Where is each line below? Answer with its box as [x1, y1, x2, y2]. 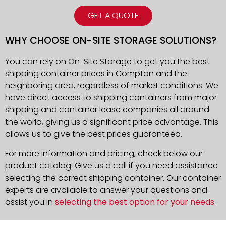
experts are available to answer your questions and [5, 184, 207, 196]
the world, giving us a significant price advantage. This [5, 116, 218, 128]
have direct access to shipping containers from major [5, 92, 217, 104]
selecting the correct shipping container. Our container [5, 172, 221, 184]
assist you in [5, 196, 55, 208]
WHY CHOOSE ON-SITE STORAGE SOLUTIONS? [5, 34, 216, 48]
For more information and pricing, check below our [5, 147, 203, 159]
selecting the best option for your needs [55, 196, 214, 208]
